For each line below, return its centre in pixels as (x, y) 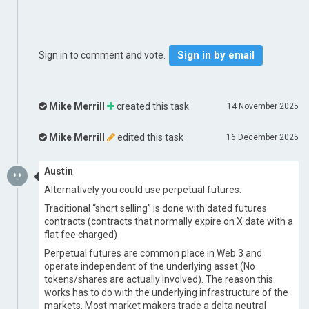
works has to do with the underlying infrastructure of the (166, 292)
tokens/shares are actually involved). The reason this (159, 279)
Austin (59, 171)
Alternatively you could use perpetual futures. (143, 190)
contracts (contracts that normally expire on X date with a (169, 221)
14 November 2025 (263, 106)
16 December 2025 (262, 137)
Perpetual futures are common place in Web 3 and (153, 253)
